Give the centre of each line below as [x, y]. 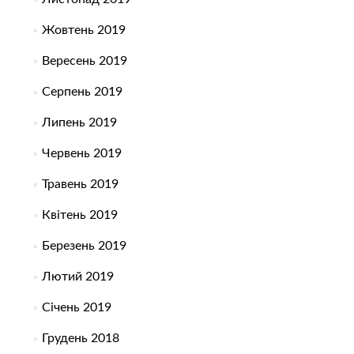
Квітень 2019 [79, 215]
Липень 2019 [79, 123]
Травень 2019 [80, 185]
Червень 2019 [81, 154]
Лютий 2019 [77, 277]
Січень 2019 [76, 308]
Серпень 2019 [82, 92]
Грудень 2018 [80, 339]
